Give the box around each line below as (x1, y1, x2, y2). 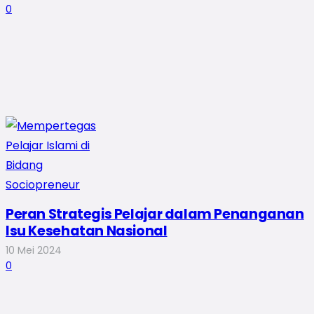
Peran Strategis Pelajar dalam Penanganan (6, 204, 304, 224)
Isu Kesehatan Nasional (6, 221, 168, 240)
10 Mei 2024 (6, 243, 62, 258)
